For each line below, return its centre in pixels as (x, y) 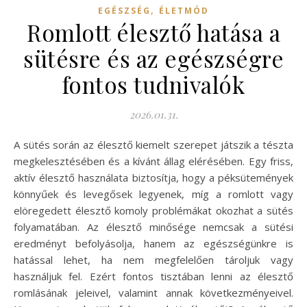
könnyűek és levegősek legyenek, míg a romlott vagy (153, 194)
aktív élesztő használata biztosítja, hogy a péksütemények (153, 177)
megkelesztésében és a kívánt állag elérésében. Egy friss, (153, 161)
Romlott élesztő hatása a (153, 32)
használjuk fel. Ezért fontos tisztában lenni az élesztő (153, 276)
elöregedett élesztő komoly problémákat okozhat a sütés (153, 210)
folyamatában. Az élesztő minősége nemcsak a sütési (153, 226)
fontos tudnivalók (153, 84)
